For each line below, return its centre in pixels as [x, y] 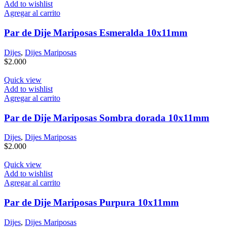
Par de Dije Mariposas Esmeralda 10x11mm [96, 33]
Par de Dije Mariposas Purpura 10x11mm [91, 202]
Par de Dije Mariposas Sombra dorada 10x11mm [107, 118]
